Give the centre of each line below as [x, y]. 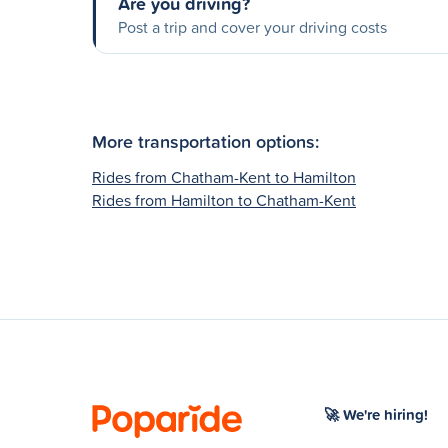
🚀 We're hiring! [376, 414]
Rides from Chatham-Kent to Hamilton [224, 176]
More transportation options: [205, 140]
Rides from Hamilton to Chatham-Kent [224, 199]
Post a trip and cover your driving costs [252, 27]
